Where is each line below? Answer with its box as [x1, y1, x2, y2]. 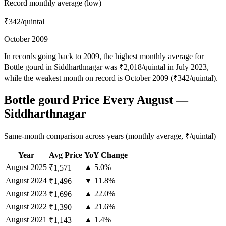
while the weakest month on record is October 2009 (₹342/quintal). [4, 73, 218, 82]
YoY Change [84, 151, 128, 160]
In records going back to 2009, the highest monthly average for [4, 51, 204, 61]
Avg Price [49, 151, 82, 160]
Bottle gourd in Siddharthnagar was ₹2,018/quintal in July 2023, [4, 62, 209, 71]
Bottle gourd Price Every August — [4, 93, 188, 106]
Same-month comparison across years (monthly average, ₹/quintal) [4, 132, 216, 141]
